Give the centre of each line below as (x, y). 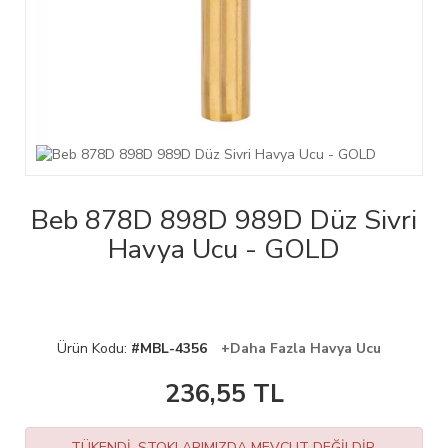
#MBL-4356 (169, 349)
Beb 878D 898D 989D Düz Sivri (224, 221)
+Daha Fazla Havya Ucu (301, 349)
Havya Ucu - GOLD (224, 250)
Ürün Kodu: (94, 349)
